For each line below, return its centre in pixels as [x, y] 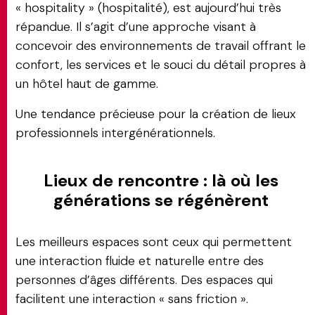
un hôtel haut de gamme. [87, 84]
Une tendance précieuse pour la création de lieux [156, 114]
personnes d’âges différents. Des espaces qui [144, 280]
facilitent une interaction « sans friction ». [132, 299]
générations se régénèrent [161, 200]
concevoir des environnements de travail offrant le [161, 46]
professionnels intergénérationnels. [115, 133]
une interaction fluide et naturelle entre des [140, 261]
